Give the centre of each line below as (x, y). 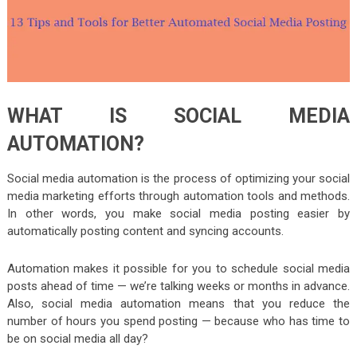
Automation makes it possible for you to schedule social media (178, 269)
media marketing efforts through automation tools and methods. (178, 196)
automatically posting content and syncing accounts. (145, 231)
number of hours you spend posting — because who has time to (178, 322)
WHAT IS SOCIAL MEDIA (178, 116)
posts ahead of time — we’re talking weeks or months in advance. (178, 286)
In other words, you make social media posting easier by (178, 214)
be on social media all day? (77, 339)
